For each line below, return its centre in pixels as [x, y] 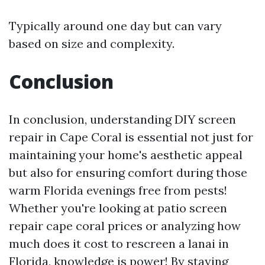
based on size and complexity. [92, 43]
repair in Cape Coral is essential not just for [131, 137]
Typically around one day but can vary [115, 26]
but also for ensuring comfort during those [128, 172]
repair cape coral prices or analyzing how [125, 226]
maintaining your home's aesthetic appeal [126, 155]
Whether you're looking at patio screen [118, 208]
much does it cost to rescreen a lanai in [119, 243]
